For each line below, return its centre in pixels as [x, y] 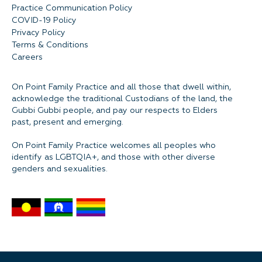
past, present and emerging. [68, 122]
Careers [27, 57]
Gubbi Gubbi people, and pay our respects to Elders [115, 111]
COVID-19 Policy [44, 20]
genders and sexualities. [60, 169]
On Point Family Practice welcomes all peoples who [114, 146]
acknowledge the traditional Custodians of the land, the [122, 99]
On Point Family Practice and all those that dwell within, [121, 87]
